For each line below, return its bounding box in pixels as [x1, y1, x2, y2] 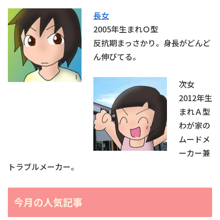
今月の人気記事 [14, 194, 82, 209]
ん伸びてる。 [93, 50, 140, 62]
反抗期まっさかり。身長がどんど [93, 36, 211, 49]
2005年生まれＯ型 [93, 23, 158, 35]
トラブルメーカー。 [8, 160, 79, 172]
